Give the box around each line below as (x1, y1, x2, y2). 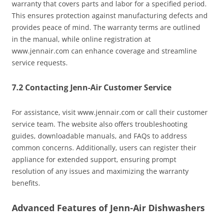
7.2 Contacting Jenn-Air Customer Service (12, 82, 171, 93)
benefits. (12, 178, 40, 188)
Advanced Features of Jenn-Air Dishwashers (12, 202, 205, 214)
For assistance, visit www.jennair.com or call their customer (12, 108, 208, 117)
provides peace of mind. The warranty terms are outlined (12, 23, 200, 32)
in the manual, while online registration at (12, 34, 151, 44)
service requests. (12, 58, 68, 68)
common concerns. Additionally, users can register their (12, 143, 196, 153)
